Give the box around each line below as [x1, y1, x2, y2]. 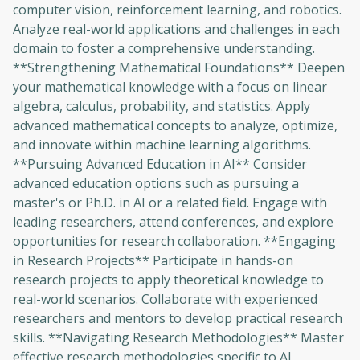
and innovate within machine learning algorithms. [13, 136, 311, 153]
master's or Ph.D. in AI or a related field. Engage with [13, 194, 327, 211]
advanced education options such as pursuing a [13, 174, 299, 192]
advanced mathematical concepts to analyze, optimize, [13, 117, 337, 134]
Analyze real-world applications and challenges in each [13, 20, 340, 38]
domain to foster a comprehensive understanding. [13, 39, 315, 57]
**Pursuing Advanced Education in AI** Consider [13, 155, 307, 173]
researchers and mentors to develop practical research [13, 309, 342, 327]
